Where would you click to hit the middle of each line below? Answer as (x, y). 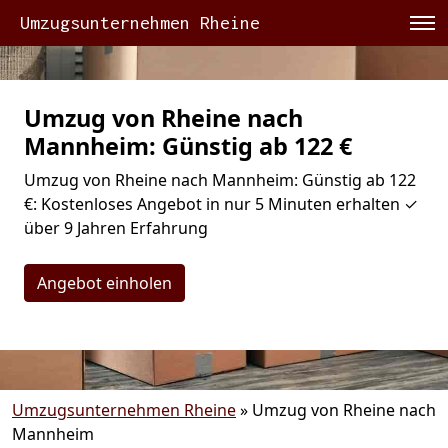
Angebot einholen (104, 283)
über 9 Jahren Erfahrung (116, 228)
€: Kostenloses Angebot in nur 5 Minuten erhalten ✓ (221, 204)
